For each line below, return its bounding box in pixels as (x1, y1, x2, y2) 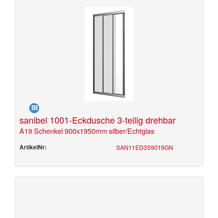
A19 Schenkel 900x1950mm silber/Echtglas (19, 126, 154, 136)
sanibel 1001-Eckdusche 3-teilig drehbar (19, 113, 176, 126)
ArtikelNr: (19, 143, 47, 151)
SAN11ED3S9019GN (116, 143, 173, 151)
